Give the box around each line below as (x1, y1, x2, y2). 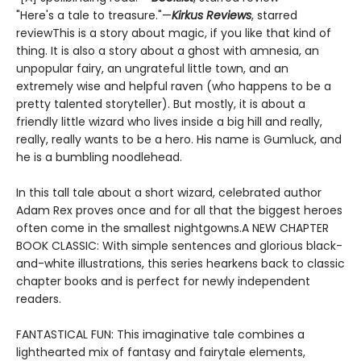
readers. (16, 291, 61, 308)
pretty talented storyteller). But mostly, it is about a (16, 96, 305, 113)
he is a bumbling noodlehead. (16, 149, 182, 166)
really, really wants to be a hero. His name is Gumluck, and (16, 131, 342, 148)
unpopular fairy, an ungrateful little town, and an (16, 60, 288, 77)
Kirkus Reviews (172, 7, 251, 24)
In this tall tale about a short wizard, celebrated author (16, 185, 322, 201)
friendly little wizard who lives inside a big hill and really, (16, 114, 322, 131)
